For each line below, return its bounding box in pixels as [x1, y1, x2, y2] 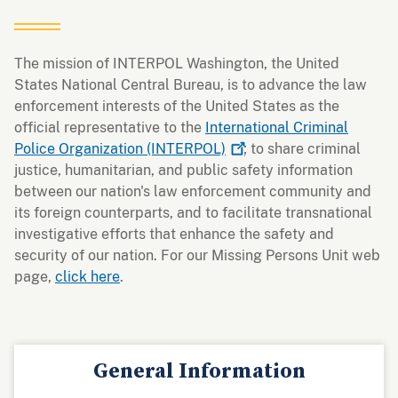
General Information [92, 357, 306, 385]
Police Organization [14, 139, 147, 157]
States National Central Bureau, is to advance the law [14, 76, 367, 93]
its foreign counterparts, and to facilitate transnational [14, 203, 372, 221]
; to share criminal [243, 139, 361, 157]
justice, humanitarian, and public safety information [14, 161, 353, 179]
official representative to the [14, 118, 205, 136]
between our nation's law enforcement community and [14, 182, 371, 200]
